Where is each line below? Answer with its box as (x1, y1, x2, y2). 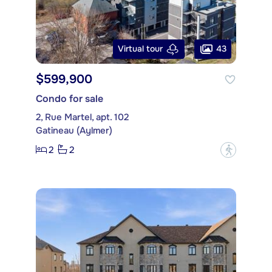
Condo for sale (36, 92, 103, 105)
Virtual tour (118, 43, 163, 55)
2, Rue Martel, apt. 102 (36, 110, 129, 123)
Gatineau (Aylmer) (36, 124, 112, 137)
